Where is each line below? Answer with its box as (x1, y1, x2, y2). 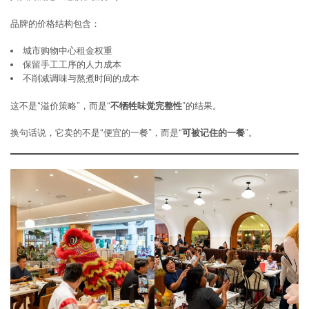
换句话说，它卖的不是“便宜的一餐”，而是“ (10, 127, 182, 139)
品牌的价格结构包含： (10, 17, 100, 29)
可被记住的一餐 (182, 127, 245, 139)
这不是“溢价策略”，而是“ (10, 99, 110, 111)
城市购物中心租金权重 (23, 45, 112, 57)
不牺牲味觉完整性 (110, 99, 182, 111)
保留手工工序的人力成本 (23, 59, 121, 70)
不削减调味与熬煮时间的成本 (23, 72, 139, 84)
